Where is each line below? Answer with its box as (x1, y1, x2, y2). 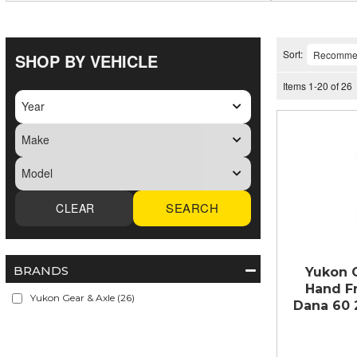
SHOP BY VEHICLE (15, 49, 158, 73)
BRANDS (14, 262, 69, 278)
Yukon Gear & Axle (30, 292, 115, 304)
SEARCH (166, 199, 218, 217)
